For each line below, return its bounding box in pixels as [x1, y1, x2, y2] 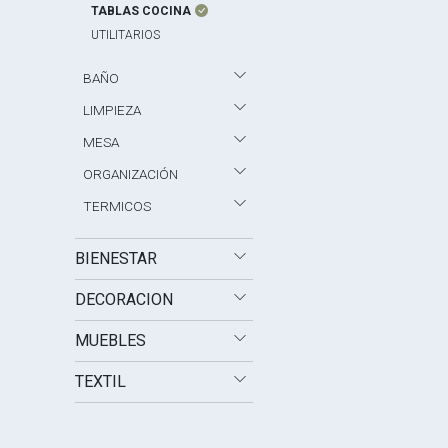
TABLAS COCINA [91, 4, 192, 18]
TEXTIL [75, 372, 127, 391]
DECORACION [75, 290, 174, 309]
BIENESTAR [75, 249, 158, 268]
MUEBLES [75, 331, 147, 350]
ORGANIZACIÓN [83, 166, 179, 182]
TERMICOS [83, 198, 152, 214]
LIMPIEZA [83, 102, 142, 118]
